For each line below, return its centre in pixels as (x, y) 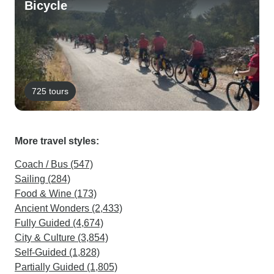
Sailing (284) (43, 179)
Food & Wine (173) (56, 194)
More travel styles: (57, 141)
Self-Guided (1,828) (57, 252)
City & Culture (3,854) (61, 238)
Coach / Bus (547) (54, 164)
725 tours (50, 91)
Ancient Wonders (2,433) (68, 208)
